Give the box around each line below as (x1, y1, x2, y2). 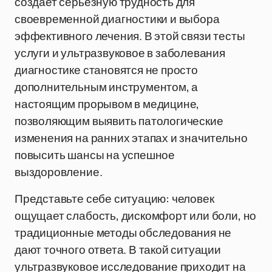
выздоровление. (15, 164, 103, 180)
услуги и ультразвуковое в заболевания (15, 45, 225, 61)
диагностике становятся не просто (15, 62, 198, 78)
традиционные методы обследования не (15, 225, 232, 240)
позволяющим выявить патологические (15, 113, 223, 129)
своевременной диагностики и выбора (15, 11, 220, 27)
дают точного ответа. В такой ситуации (15, 242, 221, 257)
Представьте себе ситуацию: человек (15, 191, 214, 206)
